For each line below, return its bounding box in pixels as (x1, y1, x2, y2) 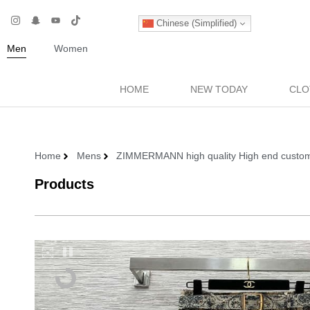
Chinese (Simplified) (153, 17, 237, 28)
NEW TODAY (190, 83, 248, 95)
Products (35, 176, 94, 192)
